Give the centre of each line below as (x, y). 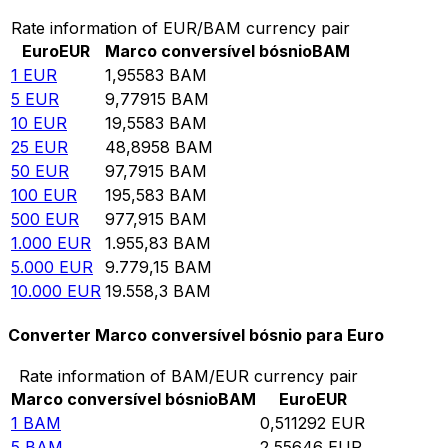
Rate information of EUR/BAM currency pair (180, 27)
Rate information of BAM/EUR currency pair (188, 376)
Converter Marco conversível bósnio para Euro (196, 335)
